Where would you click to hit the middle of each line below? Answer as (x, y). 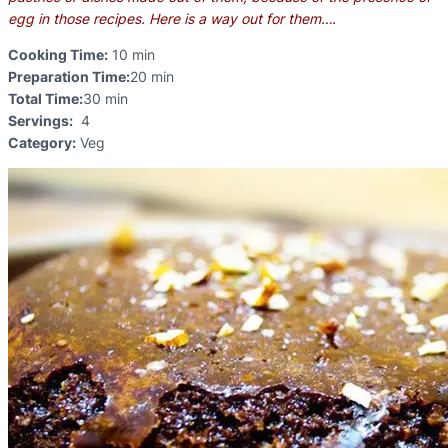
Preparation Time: (69, 76)
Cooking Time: (58, 54)
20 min (152, 76)
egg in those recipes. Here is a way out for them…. (172, 18)
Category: (42, 142)
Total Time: (45, 98)
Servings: (40, 120)
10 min (133, 54)
